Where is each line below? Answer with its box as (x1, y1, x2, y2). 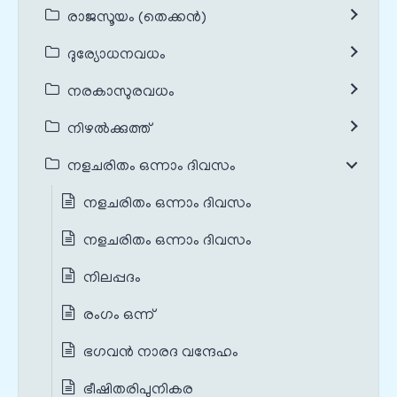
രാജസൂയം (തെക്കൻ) (67, 10, 206, 27)
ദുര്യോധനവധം (67, 47, 166, 64)
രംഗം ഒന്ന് (83, 307, 154, 324)
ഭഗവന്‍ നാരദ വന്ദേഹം (83, 345, 238, 362)
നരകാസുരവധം (67, 84, 175, 101)
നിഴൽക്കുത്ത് (67, 121, 151, 138)
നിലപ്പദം (83, 270, 141, 287)
